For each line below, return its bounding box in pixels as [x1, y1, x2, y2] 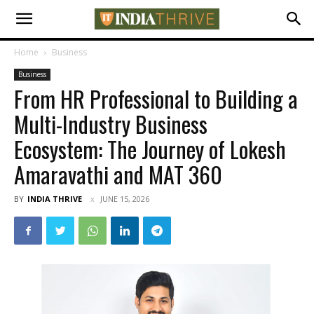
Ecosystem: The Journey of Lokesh [14, 132, 286, 165]
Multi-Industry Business [14, 107, 207, 140]
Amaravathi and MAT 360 [14, 158, 222, 191]
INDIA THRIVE [27, 193, 82, 204]
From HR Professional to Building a [14, 82, 298, 115]
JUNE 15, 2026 [100, 193, 149, 204]
